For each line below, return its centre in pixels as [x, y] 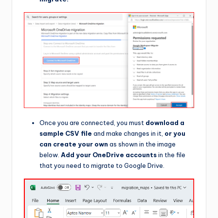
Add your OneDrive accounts [109, 155]
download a [165, 123]
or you [175, 134]
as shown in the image [142, 144]
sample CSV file [66, 134]
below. [50, 155]
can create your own [74, 144]
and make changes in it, [128, 134]
